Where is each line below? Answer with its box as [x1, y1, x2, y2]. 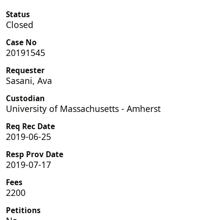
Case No [6, 37, 37, 48]
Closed [6, 18, 33, 30]
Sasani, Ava [6, 74, 52, 86]
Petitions [6, 205, 41, 216]
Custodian [6, 93, 45, 104]
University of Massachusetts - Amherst [6, 102, 161, 114]
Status [6, 9, 30, 20]
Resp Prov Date [6, 149, 63, 160]
